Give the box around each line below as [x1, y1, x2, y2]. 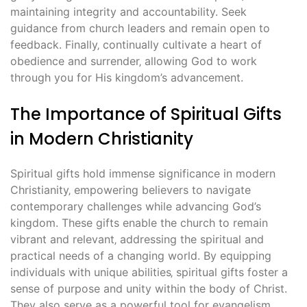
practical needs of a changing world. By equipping [10, 249, 271, 263]
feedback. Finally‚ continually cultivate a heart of [10, 38, 262, 52]
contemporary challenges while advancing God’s [10, 199, 261, 214]
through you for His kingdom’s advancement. [10, 71, 243, 85]
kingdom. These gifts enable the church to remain [10, 216, 268, 230]
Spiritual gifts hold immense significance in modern [10, 167, 275, 181]
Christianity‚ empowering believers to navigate [10, 183, 251, 197]
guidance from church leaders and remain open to [10, 21, 270, 36]
